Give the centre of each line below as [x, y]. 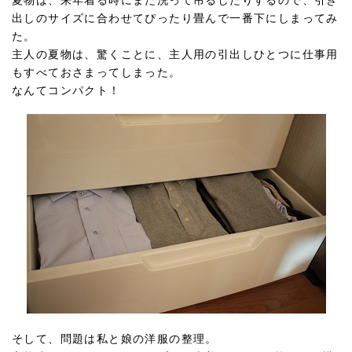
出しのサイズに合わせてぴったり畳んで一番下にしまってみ [175, 18]
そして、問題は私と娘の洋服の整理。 [115, 339]
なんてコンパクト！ [66, 90]
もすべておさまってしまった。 [97, 72]
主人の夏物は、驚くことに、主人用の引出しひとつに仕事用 [175, 54]
